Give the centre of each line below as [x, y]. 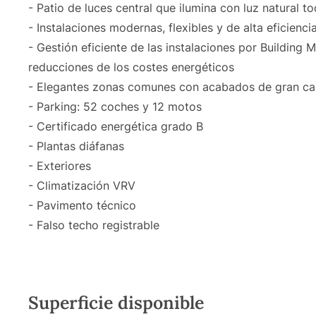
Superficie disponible [116, 302]
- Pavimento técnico [82, 205]
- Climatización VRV [82, 185]
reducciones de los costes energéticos [131, 67]
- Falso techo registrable [94, 225]
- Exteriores [60, 165]
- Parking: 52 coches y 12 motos [115, 106]
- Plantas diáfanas [76, 146]
